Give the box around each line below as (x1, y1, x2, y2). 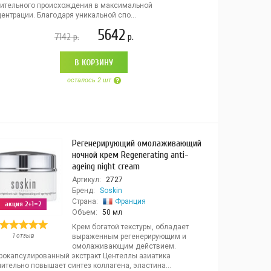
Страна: (71, 197, 98, 206)
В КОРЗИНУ (74, 57, 114, 68)
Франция (114, 197, 146, 206)
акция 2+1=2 (5, 200, 42, 208)
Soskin (99, 186, 122, 195)
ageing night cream (71, 161, 140, 172)
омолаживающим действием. (71, 242, 176, 250)
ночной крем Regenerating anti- (71, 149, 189, 160)
